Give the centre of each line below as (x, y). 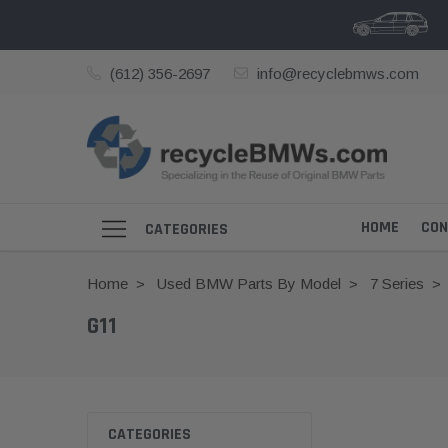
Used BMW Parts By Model (248, 284)
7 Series (396, 284)
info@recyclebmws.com (337, 73)
